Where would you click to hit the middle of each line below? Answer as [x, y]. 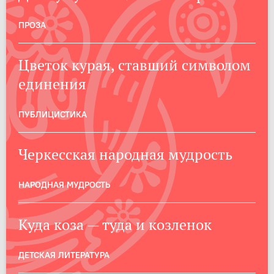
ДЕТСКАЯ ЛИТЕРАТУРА [64, 255]
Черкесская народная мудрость [125, 154]
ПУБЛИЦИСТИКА [53, 114]
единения [52, 84]
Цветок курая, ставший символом [135, 65]
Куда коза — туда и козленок [115, 225]
